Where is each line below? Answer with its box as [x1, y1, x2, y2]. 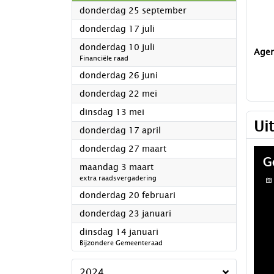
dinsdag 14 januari [80, 226, 158, 239]
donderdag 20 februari [80, 189, 176, 202]
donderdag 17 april [80, 124, 161, 137]
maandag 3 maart [80, 161, 154, 174]
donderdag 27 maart [80, 143, 166, 155]
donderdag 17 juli [80, 23, 155, 35]
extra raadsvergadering [80, 173, 157, 183]
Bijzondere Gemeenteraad [80, 238, 163, 248]
